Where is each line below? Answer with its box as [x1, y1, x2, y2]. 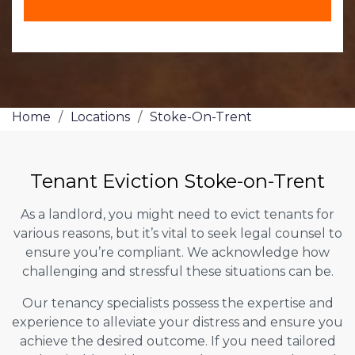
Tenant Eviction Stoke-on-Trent [30, 169, 325, 193]
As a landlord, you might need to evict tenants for [21, 206, 334, 222]
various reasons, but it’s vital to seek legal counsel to [13, 225, 342, 241]
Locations [71, 109, 130, 124]
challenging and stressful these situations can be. [21, 263, 334, 279]
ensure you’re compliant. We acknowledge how [25, 244, 330, 260]
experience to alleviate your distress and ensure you [12, 314, 343, 330]
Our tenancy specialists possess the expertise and [21, 295, 334, 311]
